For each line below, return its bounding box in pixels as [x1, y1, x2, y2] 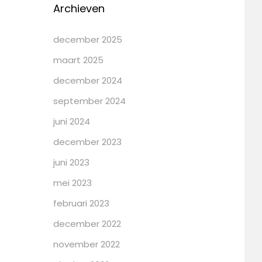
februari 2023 [53, 196, 109, 209]
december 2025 [53, 33, 122, 46]
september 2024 [53, 94, 126, 107]
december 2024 [53, 74, 122, 87]
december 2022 [53, 217, 121, 230]
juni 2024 [53, 115, 90, 127]
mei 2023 [53, 176, 92, 189]
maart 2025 [53, 53, 104, 66]
